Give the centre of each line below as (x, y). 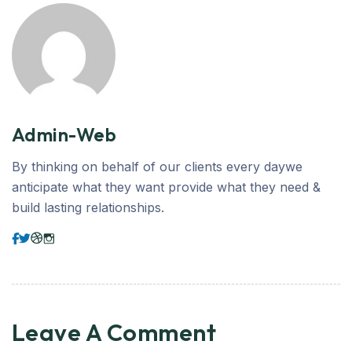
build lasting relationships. (88, 207)
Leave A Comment (117, 332)
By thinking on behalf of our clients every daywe (157, 167)
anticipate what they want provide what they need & (166, 187)
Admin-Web (64, 134)
